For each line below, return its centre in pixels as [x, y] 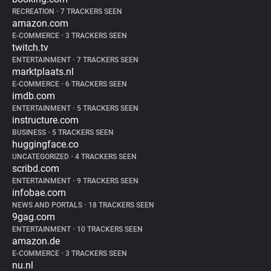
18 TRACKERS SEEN [120, 205]
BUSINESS [30, 132]
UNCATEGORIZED [41, 157]
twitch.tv [30, 47]
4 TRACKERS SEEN [105, 157]
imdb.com [34, 96]
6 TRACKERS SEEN [95, 84]
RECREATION [34, 11]
